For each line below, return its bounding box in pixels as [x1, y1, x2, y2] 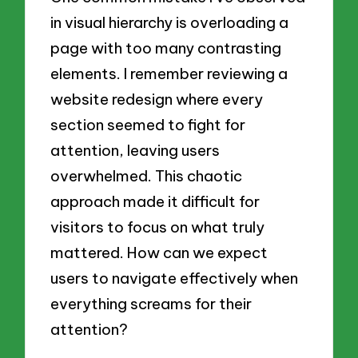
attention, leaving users [50, 141, 221, 161]
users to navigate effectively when [50, 268, 299, 288]
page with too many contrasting [50, 38, 282, 58]
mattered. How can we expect [50, 243, 268, 263]
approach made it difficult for [50, 192, 261, 212]
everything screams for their [50, 294, 253, 314]
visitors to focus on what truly [50, 217, 265, 237]
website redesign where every [50, 89, 264, 109]
